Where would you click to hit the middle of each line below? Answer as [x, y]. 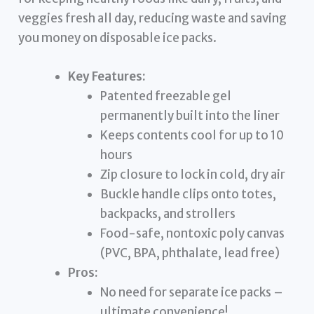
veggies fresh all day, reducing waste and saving [153, 19]
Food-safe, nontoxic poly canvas [192, 234]
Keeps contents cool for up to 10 [192, 136]
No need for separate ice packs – [191, 293]
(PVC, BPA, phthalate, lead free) [190, 253]
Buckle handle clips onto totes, [188, 194]
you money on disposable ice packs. [118, 38]
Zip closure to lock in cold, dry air [192, 175]
